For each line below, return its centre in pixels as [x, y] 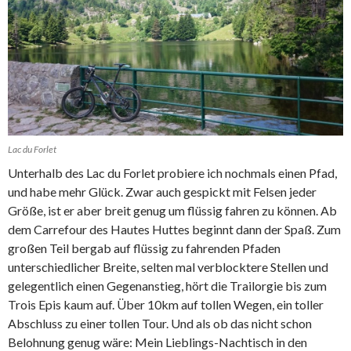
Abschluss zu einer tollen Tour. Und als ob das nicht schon [160, 324]
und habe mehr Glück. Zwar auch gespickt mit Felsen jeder [162, 192]
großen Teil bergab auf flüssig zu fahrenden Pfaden [144, 248]
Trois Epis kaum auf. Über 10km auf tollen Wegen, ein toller [166, 305]
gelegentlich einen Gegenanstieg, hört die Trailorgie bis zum [167, 286]
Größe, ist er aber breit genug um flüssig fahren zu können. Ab [172, 211]
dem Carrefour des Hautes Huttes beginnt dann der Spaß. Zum [174, 230]
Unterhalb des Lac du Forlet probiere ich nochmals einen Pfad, [172, 173]
